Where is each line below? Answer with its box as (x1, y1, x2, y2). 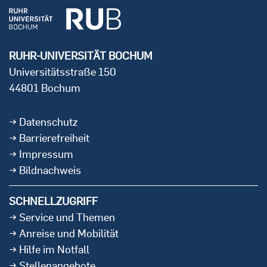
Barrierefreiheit (19, 131, 89, 145)
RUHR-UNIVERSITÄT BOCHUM (9, 49, 153, 63)
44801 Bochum (9, 81, 80, 95)
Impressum (19, 147, 73, 161)
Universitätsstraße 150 (9, 65, 116, 79)
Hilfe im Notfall (19, 243, 89, 256)
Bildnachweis (19, 163, 81, 177)
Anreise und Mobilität (19, 226, 119, 240)
